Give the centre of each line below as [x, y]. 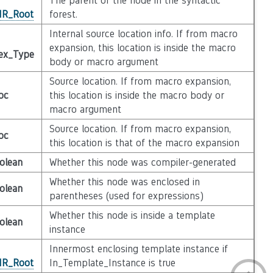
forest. [63, 14]
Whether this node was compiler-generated [142, 162]
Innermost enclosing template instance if [138, 249]
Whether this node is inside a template [132, 215]
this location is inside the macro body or [136, 95]
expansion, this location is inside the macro [142, 48]
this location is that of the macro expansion [144, 143]
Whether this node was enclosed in [124, 182]
